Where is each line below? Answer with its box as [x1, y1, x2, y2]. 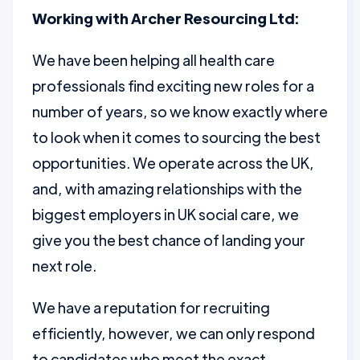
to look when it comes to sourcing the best [32, 128, 321, 146]
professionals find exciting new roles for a [32, 76, 314, 95]
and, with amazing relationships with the [32, 179, 302, 198]
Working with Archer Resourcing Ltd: [32, 9, 299, 27]
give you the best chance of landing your [32, 231, 305, 249]
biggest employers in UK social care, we [32, 205, 299, 223]
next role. [32, 256, 96, 275]
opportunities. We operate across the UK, [32, 153, 314, 172]
